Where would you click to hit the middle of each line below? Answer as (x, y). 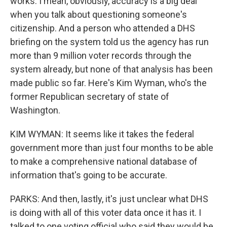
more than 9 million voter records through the (101, 55)
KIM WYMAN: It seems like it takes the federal (102, 134)
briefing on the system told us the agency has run (109, 42)
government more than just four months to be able (112, 148)
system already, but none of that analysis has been (111, 69)
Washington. (35, 110)
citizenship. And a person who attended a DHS (103, 28)
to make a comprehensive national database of (104, 161)
